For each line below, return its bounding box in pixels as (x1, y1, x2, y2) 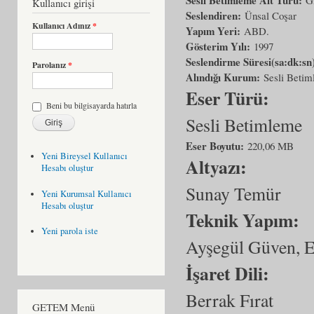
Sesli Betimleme (186, 112, 302, 137)
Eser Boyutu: (186, 137, 247, 153)
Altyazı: (186, 153, 253, 180)
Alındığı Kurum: (186, 69, 264, 85)
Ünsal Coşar (245, 8, 296, 22)
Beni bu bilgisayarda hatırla (46, 100, 137, 111)
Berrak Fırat (186, 287, 273, 312)
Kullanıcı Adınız (32, 19, 93, 32)
